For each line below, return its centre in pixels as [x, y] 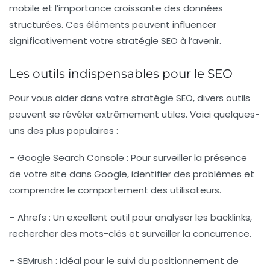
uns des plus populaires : [64, 131]
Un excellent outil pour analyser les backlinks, [151, 218]
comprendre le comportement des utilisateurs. [115, 190]
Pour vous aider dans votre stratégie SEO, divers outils [130, 98]
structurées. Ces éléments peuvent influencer [113, 25]
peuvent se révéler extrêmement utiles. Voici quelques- [134, 115]
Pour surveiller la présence [188, 158]
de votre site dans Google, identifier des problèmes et [132, 174]
